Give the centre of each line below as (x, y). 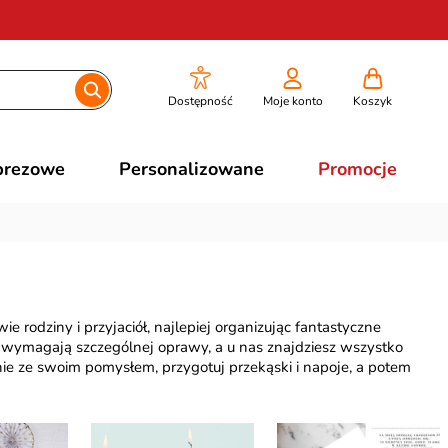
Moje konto (292, 101)
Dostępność (200, 101)
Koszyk (372, 101)
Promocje (357, 169)
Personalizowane (191, 169)
